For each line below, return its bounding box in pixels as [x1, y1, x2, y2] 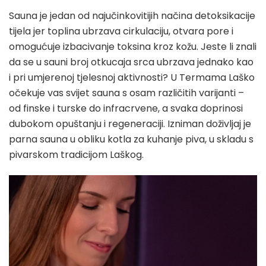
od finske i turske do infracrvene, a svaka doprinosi [9, 102, 243, 116]
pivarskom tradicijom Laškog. [9, 148, 144, 162]
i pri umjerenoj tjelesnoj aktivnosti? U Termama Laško [9, 71, 255, 85]
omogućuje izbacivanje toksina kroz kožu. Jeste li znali [9, 40, 256, 54]
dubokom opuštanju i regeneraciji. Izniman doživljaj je [9, 117, 251, 131]
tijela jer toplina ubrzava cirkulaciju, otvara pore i [9, 24, 233, 39]
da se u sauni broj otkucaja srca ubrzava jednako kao [9, 55, 254, 69]
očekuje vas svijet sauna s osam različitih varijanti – [9, 86, 244, 100]
